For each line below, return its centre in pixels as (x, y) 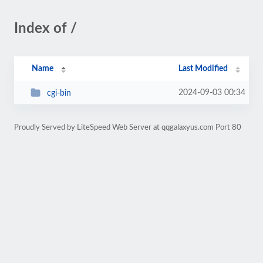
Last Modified (203, 69)
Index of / (45, 29)
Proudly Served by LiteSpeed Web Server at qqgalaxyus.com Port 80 (128, 127)
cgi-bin (59, 93)
